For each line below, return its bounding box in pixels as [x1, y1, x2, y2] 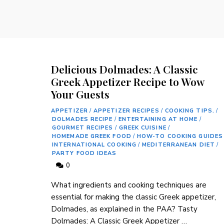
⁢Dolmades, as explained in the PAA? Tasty [51, 204, 197, 214]
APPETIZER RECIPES [93, 107, 159, 115]
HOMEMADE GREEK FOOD [52, 132, 131, 140]
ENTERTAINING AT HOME [118, 115, 198, 123]
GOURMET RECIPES [52, 124, 113, 132]
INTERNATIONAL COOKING [52, 141, 137, 149]
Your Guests [51, 87, 109, 101]
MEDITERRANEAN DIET [142, 141, 215, 149]
